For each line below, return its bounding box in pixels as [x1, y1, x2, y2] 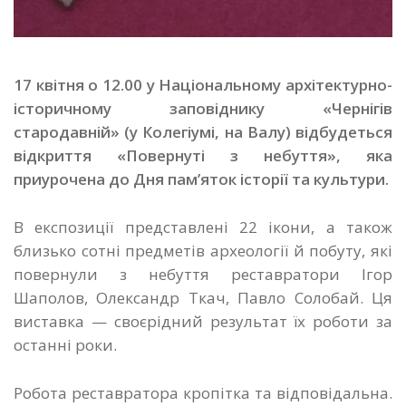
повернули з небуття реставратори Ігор [14, 264, 392, 285]
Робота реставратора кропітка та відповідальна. [14, 382, 392, 404]
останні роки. [14, 334, 117, 356]
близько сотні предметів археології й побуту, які [14, 240, 392, 262]
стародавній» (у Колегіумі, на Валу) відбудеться [14, 121, 392, 142]
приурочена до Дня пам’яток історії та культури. [14, 169, 389, 189]
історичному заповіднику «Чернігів [14, 98, 392, 119]
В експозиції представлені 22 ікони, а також [14, 217, 392, 238]
